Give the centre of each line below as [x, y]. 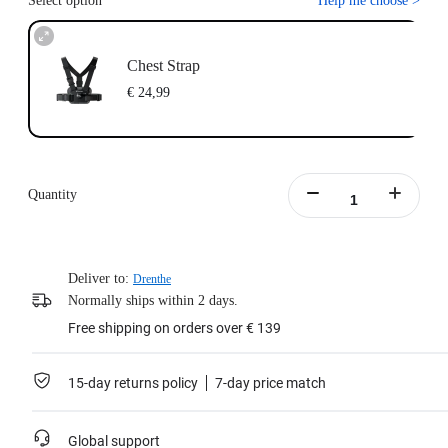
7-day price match [270, 383]
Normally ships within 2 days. [153, 301]
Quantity [52, 195]
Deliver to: [98, 279]
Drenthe [152, 279]
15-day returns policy [133, 383]
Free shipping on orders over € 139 [174, 328]
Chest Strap [163, 65]
